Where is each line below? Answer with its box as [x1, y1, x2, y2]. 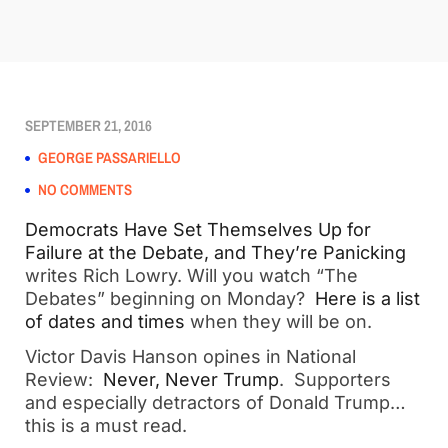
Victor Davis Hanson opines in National [25, 346, 356, 367]
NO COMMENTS [38, 179, 132, 200]
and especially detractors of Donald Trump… [25, 392, 406, 413]
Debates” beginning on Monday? [25, 288, 315, 309]
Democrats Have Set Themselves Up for [25, 219, 371, 240]
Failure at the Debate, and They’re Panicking [25, 242, 406, 263]
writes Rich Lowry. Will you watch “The [25, 265, 358, 286]
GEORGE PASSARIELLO [38, 147, 181, 168]
